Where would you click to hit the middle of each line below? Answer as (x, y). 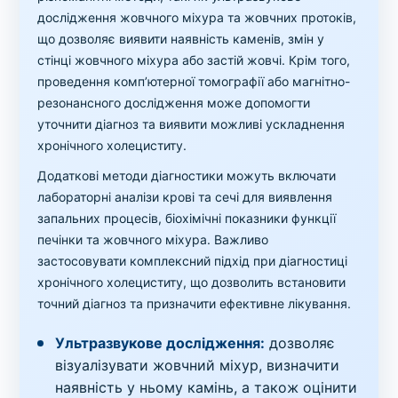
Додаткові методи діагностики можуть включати (187, 176)
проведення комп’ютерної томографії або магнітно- (194, 82)
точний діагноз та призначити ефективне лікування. (195, 304)
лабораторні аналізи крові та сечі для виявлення (185, 197)
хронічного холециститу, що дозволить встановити (192, 283)
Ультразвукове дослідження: (160, 343)
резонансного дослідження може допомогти (174, 103)
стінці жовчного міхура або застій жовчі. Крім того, (194, 60)
